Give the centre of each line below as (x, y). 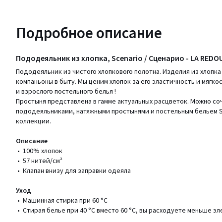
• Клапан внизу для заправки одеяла (73, 170)
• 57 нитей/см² (39, 161)
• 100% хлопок (39, 151)
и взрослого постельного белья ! (66, 91)
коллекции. (33, 121)
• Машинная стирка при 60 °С (62, 200)
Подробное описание (89, 32)
